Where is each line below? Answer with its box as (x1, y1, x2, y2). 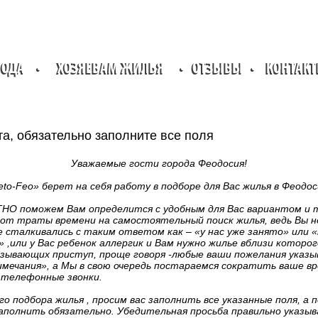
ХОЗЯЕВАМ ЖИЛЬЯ (57, 61, 165, 77)
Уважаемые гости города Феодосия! (71, 158, 247, 169)
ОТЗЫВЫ (192, 61, 243, 77)
